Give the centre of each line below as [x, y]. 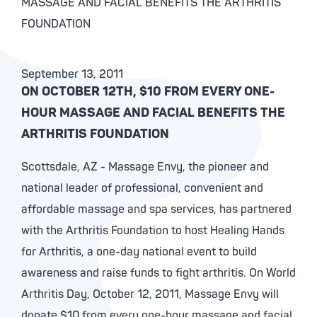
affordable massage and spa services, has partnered [156, 209]
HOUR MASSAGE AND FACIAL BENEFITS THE [153, 113]
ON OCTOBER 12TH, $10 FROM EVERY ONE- [148, 92]
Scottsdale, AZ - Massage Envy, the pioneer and [145, 167]
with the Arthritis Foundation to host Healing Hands [153, 231]
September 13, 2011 [72, 74]
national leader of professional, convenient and [142, 188]
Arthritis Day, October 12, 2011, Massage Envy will [150, 294]
